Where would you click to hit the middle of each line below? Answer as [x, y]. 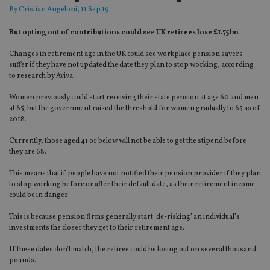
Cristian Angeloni [48, 10]
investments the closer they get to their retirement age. [97, 228]
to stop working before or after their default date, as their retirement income [132, 185]
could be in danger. [39, 196]
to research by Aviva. [42, 76]
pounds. [23, 261]
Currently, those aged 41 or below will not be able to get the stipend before [128, 141]
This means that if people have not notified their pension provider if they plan [135, 174]
